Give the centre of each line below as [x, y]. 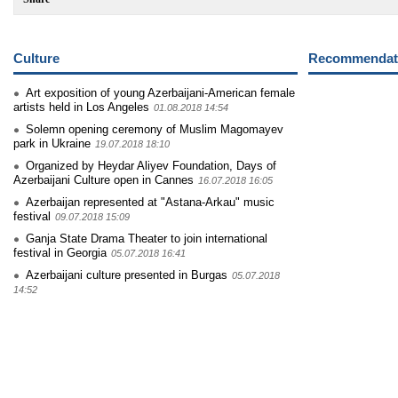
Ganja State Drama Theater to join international [147, 239]
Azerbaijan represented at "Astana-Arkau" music [150, 202]
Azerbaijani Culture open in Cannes [103, 180]
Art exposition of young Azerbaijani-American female [160, 93]
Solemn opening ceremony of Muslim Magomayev [155, 129]
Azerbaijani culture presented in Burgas [127, 275]
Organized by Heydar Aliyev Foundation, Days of [151, 166]
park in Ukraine [52, 143]
